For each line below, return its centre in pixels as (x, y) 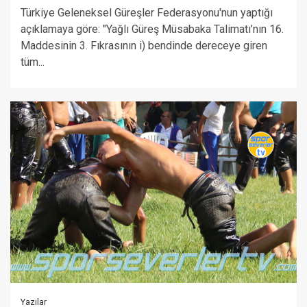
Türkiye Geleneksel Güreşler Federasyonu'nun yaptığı (147, 13)
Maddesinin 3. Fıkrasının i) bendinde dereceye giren (144, 46)
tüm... (33, 62)
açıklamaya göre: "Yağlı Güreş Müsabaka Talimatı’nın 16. (152, 29)
